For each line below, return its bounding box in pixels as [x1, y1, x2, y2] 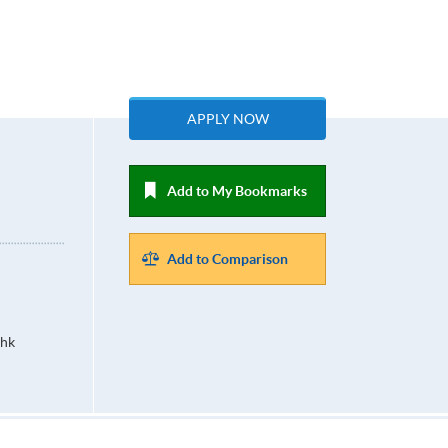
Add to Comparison [167, 251, 289, 268]
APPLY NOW [186, 111, 269, 128]
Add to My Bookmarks [167, 183, 308, 200]
